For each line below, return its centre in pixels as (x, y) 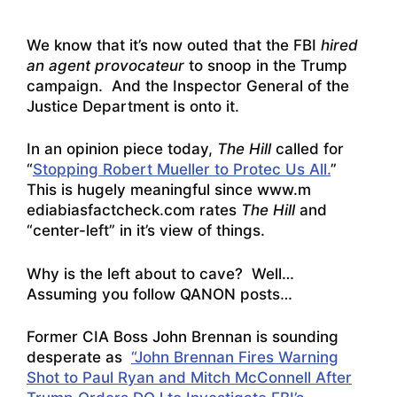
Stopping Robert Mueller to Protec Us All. (182, 170)
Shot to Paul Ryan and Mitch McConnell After (189, 378)
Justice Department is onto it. (133, 106)
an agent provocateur (105, 65)
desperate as (79, 358)
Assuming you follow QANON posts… (160, 294)
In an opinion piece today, (122, 149)
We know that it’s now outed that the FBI (174, 45)
